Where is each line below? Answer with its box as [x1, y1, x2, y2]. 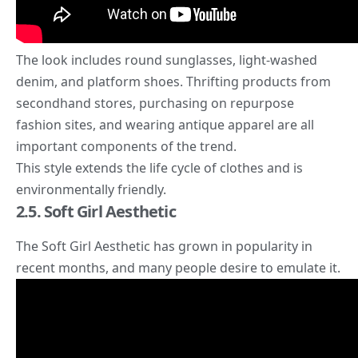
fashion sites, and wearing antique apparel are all [16, 116, 314, 133]
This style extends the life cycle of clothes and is [16, 159, 303, 177]
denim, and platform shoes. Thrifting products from [16, 73, 331, 90]
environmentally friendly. [16, 181, 166, 198]
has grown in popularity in [150, 237, 312, 256]
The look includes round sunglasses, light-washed [16, 51, 317, 69]
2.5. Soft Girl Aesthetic [16, 201, 176, 222]
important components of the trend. [16, 137, 237, 155]
